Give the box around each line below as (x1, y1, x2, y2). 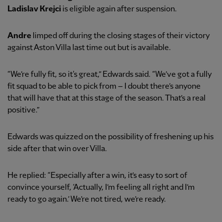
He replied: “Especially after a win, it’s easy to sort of (7, 171, 187, 180)
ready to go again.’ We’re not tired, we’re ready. (7, 195, 166, 204)
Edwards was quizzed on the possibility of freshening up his (7, 133, 214, 142)
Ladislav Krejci (7, 5, 61, 14)
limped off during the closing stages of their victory (31, 32, 210, 41)
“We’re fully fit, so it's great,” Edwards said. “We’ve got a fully (7, 70, 212, 79)
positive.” (7, 106, 40, 115)
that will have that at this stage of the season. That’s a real (7, 94, 206, 103)
